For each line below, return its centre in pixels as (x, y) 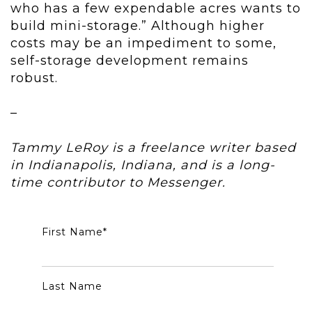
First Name (72, 232)
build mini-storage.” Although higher (138, 26)
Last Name (72, 287)
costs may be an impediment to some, (143, 44)
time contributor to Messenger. (118, 183)
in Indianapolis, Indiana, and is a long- (143, 165)
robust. (34, 78)
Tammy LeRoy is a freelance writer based (153, 148)
